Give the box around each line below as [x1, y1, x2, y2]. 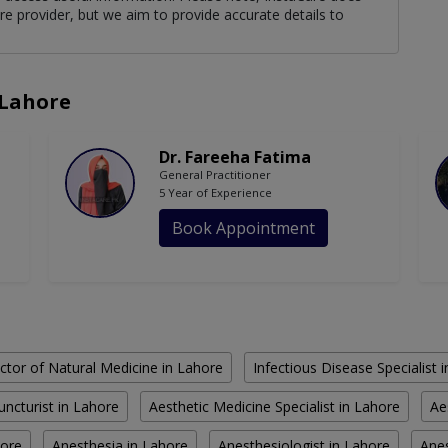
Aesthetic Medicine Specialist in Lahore [149, 397, 400, 417]
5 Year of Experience [159, 185, 272, 201]
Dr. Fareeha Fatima [159, 146, 311, 169]
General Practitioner [159, 167, 271, 183]
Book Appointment [172, 217, 315, 240]
